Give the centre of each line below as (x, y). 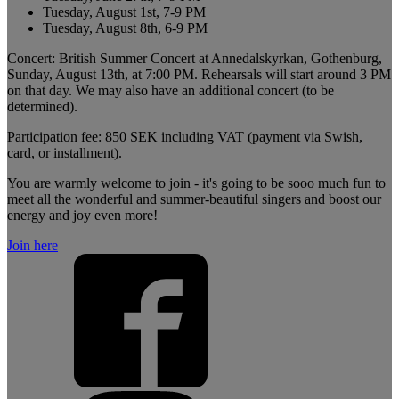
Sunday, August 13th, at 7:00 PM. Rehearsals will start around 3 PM (199, 74)
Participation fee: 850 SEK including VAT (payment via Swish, (185, 136)
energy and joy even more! (82, 215)
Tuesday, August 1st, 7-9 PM (124, 12)
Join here (33, 245)
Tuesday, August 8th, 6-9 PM (125, 28)
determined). (42, 106)
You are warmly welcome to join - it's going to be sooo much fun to (196, 183)
